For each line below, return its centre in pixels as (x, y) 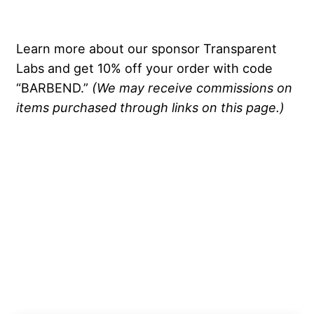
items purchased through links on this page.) (150, 108)
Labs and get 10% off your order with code (144, 68)
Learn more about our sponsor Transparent (146, 49)
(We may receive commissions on (192, 88)
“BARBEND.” (54, 88)
